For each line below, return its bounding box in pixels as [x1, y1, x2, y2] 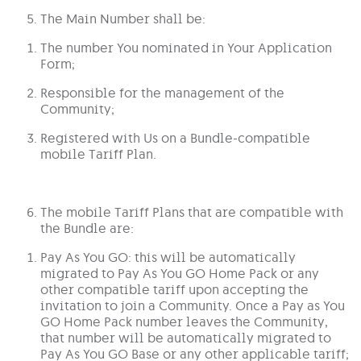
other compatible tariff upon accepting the [40, 281, 309, 298]
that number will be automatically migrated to [40, 330, 331, 346]
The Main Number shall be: [40, 10, 205, 27]
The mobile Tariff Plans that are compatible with [40, 204, 343, 221]
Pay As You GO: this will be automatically [40, 249, 296, 266]
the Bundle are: [40, 220, 134, 237]
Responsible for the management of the [40, 85, 284, 102]
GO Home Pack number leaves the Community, [40, 313, 328, 330]
